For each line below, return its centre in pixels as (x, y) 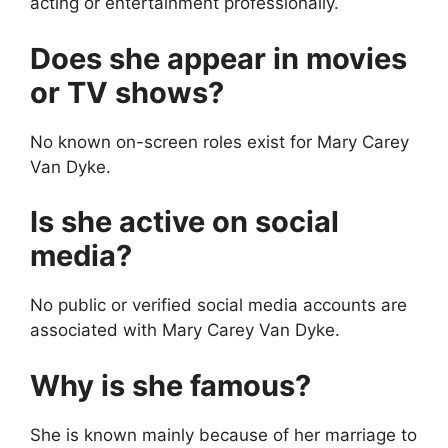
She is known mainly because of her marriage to (223, 434)
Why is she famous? (170, 385)
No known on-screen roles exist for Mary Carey (219, 141)
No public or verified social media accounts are (218, 305)
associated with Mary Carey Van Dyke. (185, 330)
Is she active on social (184, 222)
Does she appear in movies (218, 58)
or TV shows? (127, 92)
